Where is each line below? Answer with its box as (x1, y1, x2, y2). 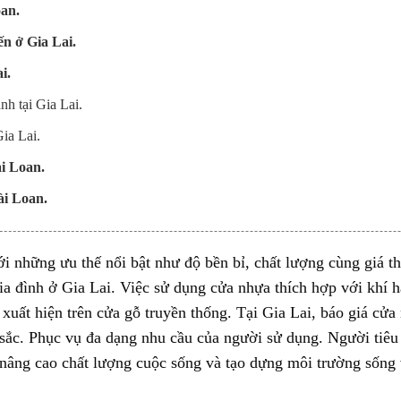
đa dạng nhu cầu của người (81, 328, 267, 347)
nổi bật (105, 253, 150, 272)
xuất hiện (2, 303, 63, 322)
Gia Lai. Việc (56, 278, 154, 297)
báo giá (320, 303, 368, 322)
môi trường (286, 354, 361, 372)
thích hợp (274, 278, 337, 297)
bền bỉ (204, 253, 245, 272)
